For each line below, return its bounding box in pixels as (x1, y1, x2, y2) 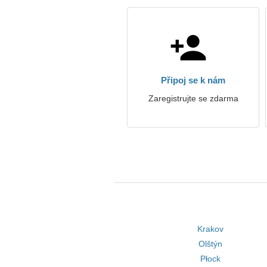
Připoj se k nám (161, 75, 225, 85)
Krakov (197, 224, 223, 234)
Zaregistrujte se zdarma (148, 94, 238, 103)
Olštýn (198, 239, 222, 249)
